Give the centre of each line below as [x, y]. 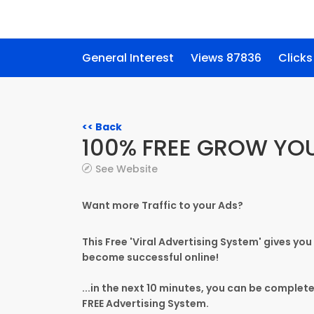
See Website [127, 169]
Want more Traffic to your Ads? [163, 205]
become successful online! [150, 257]
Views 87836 [226, 58]
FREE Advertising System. [145, 303]
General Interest [128, 58]
